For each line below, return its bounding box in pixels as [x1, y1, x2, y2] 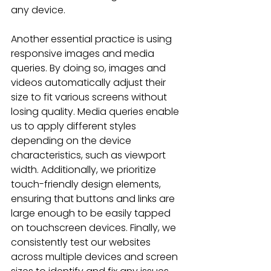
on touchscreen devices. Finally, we [11, 221, 178, 235]
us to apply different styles [11, 119, 139, 133]
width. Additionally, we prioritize [11, 163, 158, 177]
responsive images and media [11, 47, 157, 60]
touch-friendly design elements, [11, 177, 163, 191]
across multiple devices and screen [11, 250, 180, 264]
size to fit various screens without [11, 90, 169, 104]
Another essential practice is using [11, 32, 174, 46]
